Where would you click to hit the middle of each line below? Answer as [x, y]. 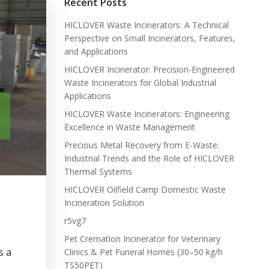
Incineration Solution [104, 203]
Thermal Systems [98, 171]
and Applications [96, 51]
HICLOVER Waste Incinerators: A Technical [146, 25]
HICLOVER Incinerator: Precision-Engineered [149, 69]
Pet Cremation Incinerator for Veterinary [142, 239]
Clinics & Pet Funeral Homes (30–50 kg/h [143, 252]
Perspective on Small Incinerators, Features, [150, 38]
